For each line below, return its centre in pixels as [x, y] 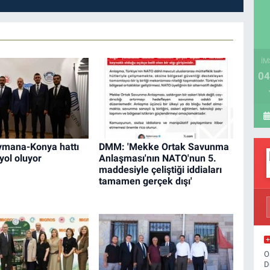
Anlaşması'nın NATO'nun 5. [157, 159]
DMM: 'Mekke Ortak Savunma [164, 147]
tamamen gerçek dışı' [145, 181]
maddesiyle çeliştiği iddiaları [160, 170]
